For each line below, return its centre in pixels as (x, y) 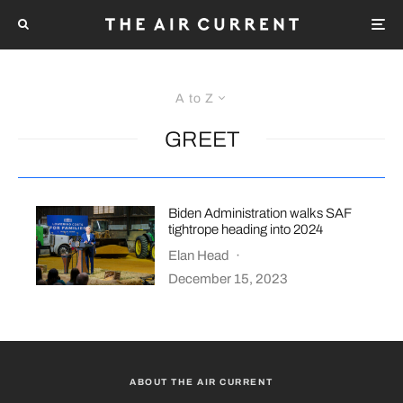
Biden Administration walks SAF (260, 213)
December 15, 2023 (228, 278)
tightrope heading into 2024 (246, 229)
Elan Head (199, 255)
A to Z (195, 98)
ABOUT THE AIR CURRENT (201, 381)
